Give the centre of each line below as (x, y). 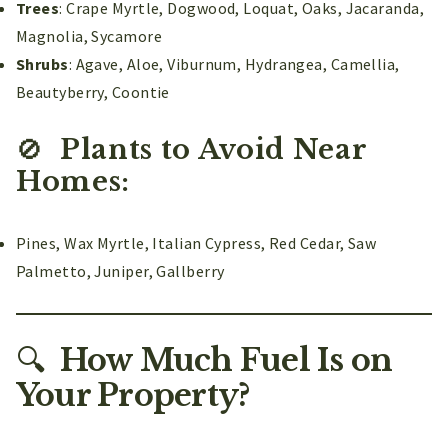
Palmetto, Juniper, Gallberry (120, 270)
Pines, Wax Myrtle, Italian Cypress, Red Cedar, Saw (196, 242)
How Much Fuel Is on (222, 359)
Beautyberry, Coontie (93, 91)
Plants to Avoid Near (210, 149)
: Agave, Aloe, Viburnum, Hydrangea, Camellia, (234, 63)
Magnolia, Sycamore (89, 35)
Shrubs (42, 63)
